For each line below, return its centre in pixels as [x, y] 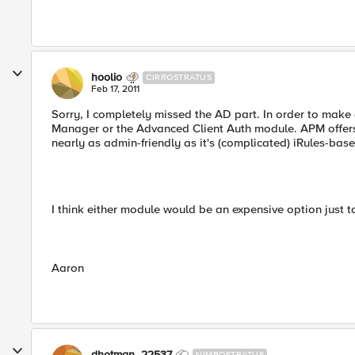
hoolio [107, 77]
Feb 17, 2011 [115, 89]
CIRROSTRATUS [179, 77]
